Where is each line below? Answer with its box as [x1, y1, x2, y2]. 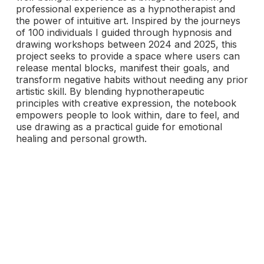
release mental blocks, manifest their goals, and [15, 62, 229, 74]
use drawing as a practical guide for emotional [15, 121, 222, 133]
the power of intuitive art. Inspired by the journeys [15, 15, 240, 27]
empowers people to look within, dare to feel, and [15, 109, 239, 121]
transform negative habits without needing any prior [15, 74, 248, 85]
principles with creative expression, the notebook [15, 97, 236, 109]
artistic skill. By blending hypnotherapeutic [15, 85, 204, 97]
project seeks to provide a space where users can [15, 50, 240, 62]
